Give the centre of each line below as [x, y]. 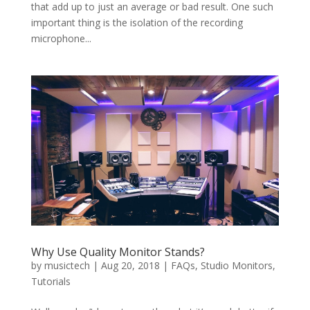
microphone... [61, 39]
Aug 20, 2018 [130, 266]
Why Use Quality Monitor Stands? [118, 252]
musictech [67, 266]
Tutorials [51, 282]
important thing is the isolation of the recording [137, 23]
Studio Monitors [236, 266]
